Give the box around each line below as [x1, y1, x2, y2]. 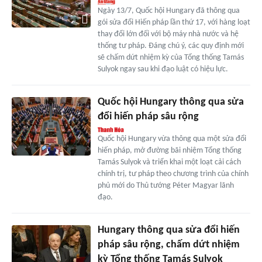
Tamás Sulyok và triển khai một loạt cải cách [97, 157, 241, 167]
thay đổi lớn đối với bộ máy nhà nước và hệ [97, 29, 239, 39]
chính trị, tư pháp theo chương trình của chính [97, 169, 249, 178]
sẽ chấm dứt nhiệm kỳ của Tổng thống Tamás [97, 53, 244, 62]
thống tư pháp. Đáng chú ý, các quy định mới [97, 41, 244, 50]
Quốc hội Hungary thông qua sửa [97, 96, 244, 108]
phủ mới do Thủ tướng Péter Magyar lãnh [97, 181, 234, 190]
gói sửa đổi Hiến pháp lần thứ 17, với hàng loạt [97, 18, 250, 27]
